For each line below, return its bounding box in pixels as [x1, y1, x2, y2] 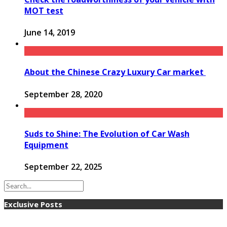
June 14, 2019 [24, 27, 75, 39]
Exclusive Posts [4, 199, 62, 210]
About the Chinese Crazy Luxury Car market [24, 66, 206, 78]
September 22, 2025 [24, 161, 102, 173]
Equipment [24, 139, 68, 150]
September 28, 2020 [24, 88, 102, 100]
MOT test [24, 5, 63, 16]
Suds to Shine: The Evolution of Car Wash [24, 128, 190, 139]
